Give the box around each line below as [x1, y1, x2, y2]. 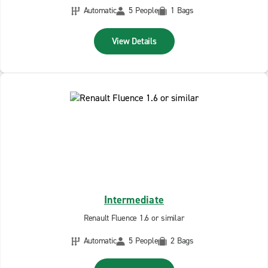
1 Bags [170, 5, 194, 16]
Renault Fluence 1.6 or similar [83, 212, 185, 224]
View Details [111, 35, 157, 47]
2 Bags [170, 235, 194, 246]
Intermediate [104, 193, 164, 207]
